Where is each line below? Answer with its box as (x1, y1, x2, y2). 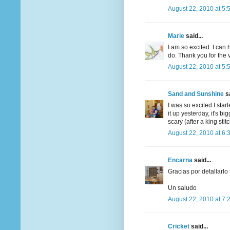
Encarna (168, 157, 193, 164)
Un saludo (168, 184, 197, 192)
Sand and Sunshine (168, 90, 224, 98)
